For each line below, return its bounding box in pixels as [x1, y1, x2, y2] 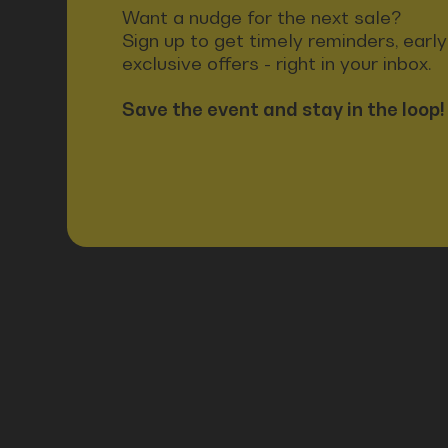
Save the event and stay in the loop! [122, 99, 445, 121]
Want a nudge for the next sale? [122, 7, 402, 29]
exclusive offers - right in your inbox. [122, 53, 433, 75]
